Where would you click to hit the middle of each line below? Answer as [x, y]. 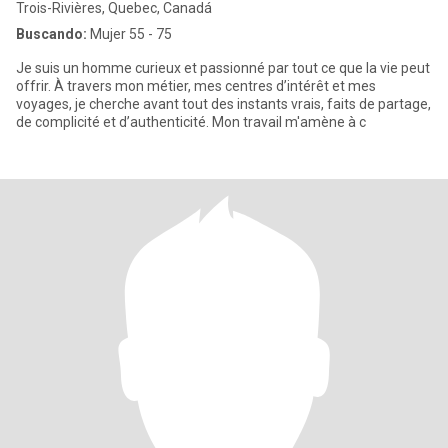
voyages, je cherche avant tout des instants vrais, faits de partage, [223, 104]
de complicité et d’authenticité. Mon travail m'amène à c [191, 122]
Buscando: [51, 34]
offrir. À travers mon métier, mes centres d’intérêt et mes [196, 86]
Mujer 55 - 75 [129, 34]
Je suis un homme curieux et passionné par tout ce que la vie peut [223, 68]
